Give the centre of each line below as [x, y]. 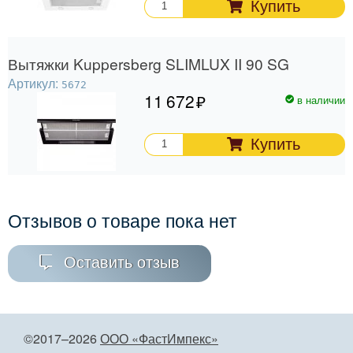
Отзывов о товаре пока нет [123, 220]
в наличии [321, 99]
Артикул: [35, 83]
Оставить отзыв [122, 263]
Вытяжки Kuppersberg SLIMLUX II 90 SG [149, 63]
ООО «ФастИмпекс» [159, 339]
